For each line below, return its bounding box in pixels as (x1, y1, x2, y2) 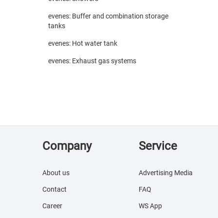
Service (138, 139, 177, 153)
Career (42, 202, 62, 210)
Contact (42, 185, 67, 193)
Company (42, 139, 91, 153)
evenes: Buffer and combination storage (48, 12, 168, 20)
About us (42, 169, 70, 177)
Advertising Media (138, 169, 193, 177)
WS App (138, 202, 162, 210)
